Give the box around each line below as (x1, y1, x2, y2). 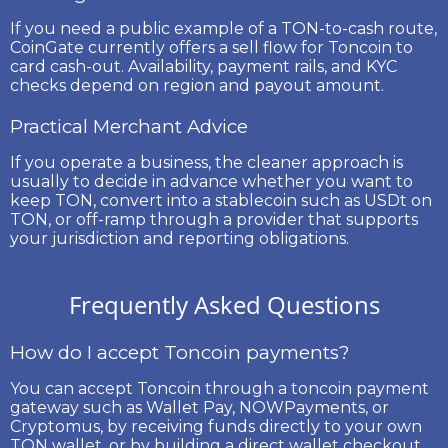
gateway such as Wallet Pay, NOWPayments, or (10, 397, 389, 417)
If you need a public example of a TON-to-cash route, (10, 18, 437, 38)
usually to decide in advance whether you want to (10, 171, 413, 191)
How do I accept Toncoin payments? (10, 340, 349, 364)
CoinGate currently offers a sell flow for (10, 37, 328, 57)
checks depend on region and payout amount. (10, 75, 384, 95)
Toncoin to (328, 37, 413, 57)
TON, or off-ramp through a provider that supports (10, 209, 418, 229)
